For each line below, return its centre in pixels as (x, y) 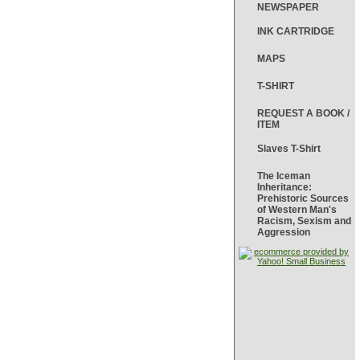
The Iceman (284, 176)
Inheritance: (284, 187)
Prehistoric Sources (303, 198)
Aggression (284, 232)
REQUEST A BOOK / (303, 113)
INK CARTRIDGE (296, 31)
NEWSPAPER (288, 7)
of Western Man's (297, 210)
